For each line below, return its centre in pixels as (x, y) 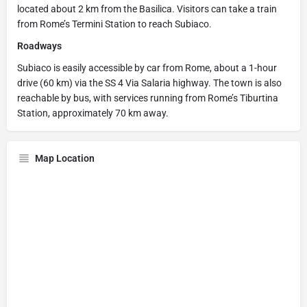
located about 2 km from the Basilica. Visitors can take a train (147, 9)
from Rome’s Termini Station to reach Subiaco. (114, 24)
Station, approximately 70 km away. (93, 113)
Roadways (39, 46)
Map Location (65, 158)
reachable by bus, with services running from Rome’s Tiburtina (148, 98)
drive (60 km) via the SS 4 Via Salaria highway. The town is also (149, 83)
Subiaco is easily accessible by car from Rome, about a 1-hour (147, 67)
